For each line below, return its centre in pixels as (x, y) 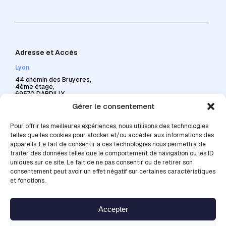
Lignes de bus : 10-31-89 (66, 193)
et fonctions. (28, 181)
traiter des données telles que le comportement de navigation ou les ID (112, 153)
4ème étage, (35, 87)
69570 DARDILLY (40, 94)
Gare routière (46, 219)
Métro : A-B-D (47, 206)
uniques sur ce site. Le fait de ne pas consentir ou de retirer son (101, 162)
